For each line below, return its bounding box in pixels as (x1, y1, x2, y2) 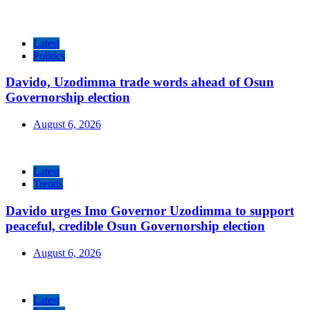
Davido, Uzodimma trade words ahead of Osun (6, 75, 274, 90)
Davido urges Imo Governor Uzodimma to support (6, 203, 294, 218)
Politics (33, 49, 65, 62)
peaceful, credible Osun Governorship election (6, 218, 265, 233)
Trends (33, 178, 63, 190)
